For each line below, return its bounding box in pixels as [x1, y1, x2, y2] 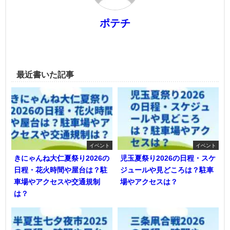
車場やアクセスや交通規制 [14, 178, 100, 185]
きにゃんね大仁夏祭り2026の [14, 154, 109, 162]
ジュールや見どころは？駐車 [120, 166, 214, 174]
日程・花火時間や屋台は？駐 [14, 166, 107, 174]
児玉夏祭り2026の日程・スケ [120, 154, 216, 162]
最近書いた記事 [16, 70, 74, 79]
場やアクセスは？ [120, 178, 178, 185]
